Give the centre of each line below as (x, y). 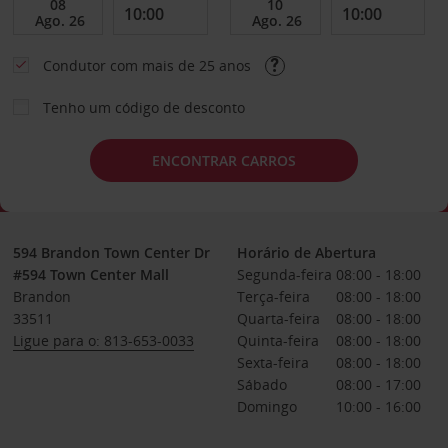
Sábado (261, 384)
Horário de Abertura (306, 252)
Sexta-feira (272, 362)
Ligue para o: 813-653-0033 (103, 340)
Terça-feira (273, 296)
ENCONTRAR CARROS (224, 160)
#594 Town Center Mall (90, 274)
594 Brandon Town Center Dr (111, 252)
